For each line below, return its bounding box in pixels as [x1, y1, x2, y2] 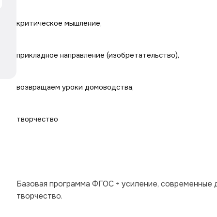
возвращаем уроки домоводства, [16, 82, 134, 92]
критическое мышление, [16, 18, 102, 28]
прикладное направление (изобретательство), [16, 50, 179, 60]
